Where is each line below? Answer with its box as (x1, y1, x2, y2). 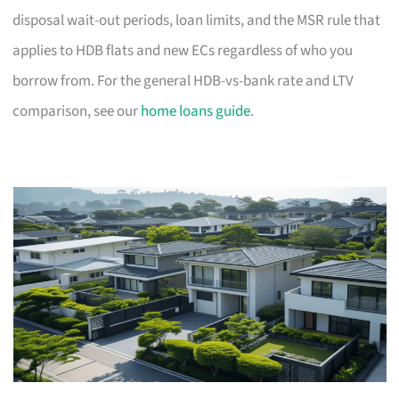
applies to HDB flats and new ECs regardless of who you (12, 39, 354, 61)
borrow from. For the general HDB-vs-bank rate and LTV (12, 69, 354, 92)
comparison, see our (12, 100, 142, 122)
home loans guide (141, 100, 251, 122)
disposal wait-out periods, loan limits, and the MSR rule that (12, 9, 381, 31)
